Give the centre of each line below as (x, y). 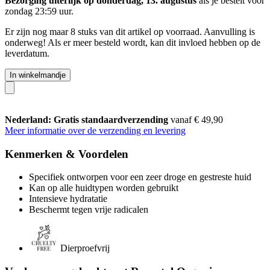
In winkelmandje (38, 75)
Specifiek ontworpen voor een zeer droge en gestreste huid (140, 177)
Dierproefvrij (85, 248)
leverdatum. (27, 53)
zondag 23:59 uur (38, 11)
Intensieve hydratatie (68, 199)
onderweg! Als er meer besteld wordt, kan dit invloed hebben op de (133, 42)
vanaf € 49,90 (197, 119)
